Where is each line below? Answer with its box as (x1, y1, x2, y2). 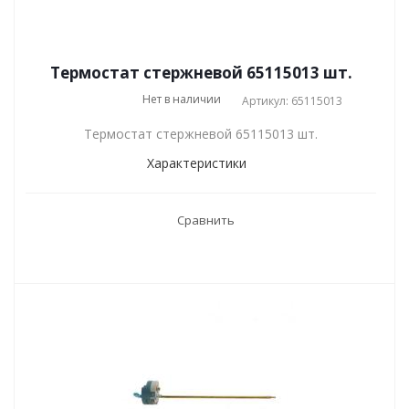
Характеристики (146, 154, 246, 172)
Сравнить (176, 212, 235, 228)
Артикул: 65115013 (241, 93, 342, 109)
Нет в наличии (142, 91, 221, 107)
